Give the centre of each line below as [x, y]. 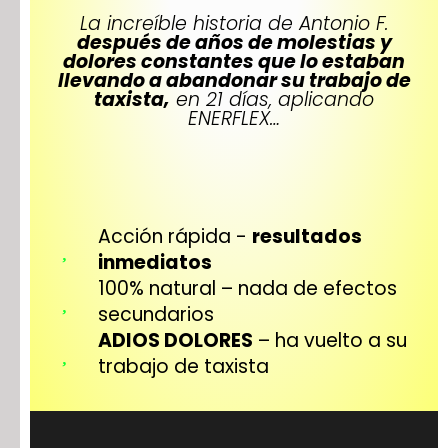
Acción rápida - [175, 236]
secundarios [156, 314]
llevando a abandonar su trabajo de [234, 80]
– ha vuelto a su [330, 340]
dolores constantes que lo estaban [234, 61]
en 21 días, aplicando [272, 99]
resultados [307, 236]
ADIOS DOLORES [175, 340]
